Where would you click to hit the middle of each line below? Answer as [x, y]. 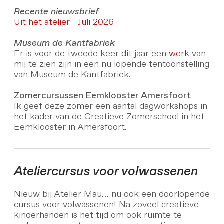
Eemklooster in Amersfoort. [70, 128]
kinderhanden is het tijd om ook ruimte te [98, 215]
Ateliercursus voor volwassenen [106, 171]
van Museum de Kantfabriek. [72, 75]
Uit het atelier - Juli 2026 [64, 23]
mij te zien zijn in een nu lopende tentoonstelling [111, 65]
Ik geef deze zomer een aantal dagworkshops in [110, 107]
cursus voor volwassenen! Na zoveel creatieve [106, 205]
